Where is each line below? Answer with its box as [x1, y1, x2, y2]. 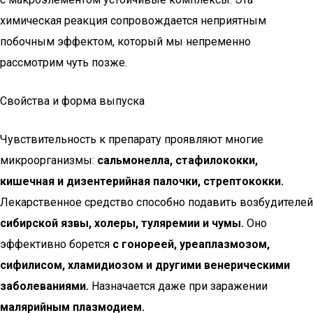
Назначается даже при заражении [89, 279, 268, 293]
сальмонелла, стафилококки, [97, 154, 258, 167]
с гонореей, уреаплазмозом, [112, 238, 270, 251]
